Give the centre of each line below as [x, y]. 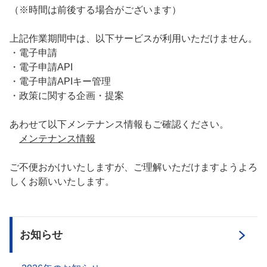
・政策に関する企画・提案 [67, 96]
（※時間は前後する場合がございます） [95, 10]
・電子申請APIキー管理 [60, 81]
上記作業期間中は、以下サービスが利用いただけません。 [133, 38]
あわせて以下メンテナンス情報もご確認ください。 [119, 124]
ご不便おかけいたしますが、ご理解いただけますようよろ [133, 167]
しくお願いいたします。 [62, 181]
